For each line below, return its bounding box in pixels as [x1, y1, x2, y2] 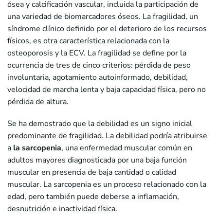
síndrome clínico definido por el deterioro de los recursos [7, 23, 207, 34]
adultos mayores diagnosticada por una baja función [7, 154, 187, 165]
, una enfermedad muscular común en [61, 142, 192, 153]
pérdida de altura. [7, 96, 69, 107]
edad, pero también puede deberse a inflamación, [7, 191, 179, 202]
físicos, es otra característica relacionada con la [7, 35, 169, 46]
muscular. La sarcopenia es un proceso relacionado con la [7, 179, 206, 190]
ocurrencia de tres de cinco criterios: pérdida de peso [7, 59, 191, 71]
